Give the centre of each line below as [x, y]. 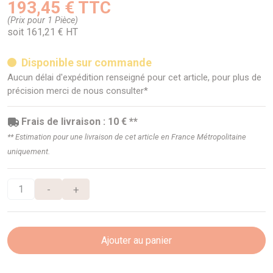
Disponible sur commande [86, 63]
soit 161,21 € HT [43, 32]
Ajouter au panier [136, 240]
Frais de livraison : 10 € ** [80, 122]
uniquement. [29, 152]
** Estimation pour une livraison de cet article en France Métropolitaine [127, 137]
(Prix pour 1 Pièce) [43, 21]
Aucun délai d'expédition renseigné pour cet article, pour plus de [134, 78]
